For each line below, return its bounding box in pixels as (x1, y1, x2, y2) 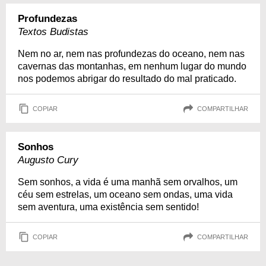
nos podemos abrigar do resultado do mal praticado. (18, 74, 236, 84)
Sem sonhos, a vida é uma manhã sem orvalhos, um (18, 177, 237, 187)
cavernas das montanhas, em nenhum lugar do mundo (18, 61, 246, 71)
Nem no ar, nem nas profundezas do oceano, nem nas (18, 49, 245, 59)
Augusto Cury (18, 154, 78, 166)
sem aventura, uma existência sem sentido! (18, 202, 199, 212)
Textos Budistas (18, 26, 88, 37)
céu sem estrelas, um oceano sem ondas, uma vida (18, 189, 233, 199)
